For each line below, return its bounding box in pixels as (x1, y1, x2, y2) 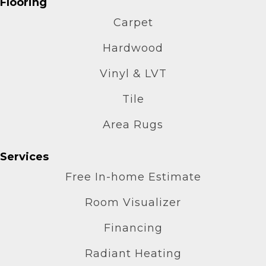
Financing (103, 221, 163, 235)
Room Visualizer (85, 195, 181, 209)
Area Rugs (103, 118, 163, 131)
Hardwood (103, 41, 163, 55)
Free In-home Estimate (65, 170, 201, 183)
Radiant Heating (84, 246, 182, 260)
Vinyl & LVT (99, 66, 167, 80)
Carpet (113, 15, 153, 29)
